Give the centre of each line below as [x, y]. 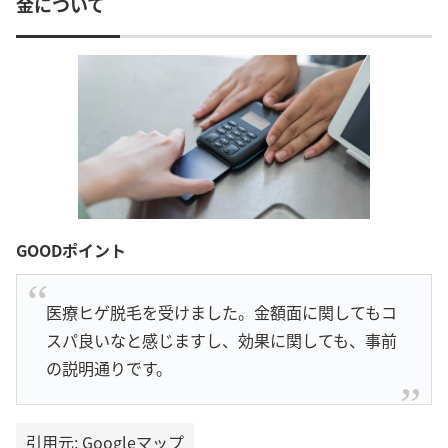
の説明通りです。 [108, 367]
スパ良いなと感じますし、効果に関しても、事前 [221, 339]
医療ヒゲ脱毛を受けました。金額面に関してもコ [221, 311]
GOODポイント [71, 250]
